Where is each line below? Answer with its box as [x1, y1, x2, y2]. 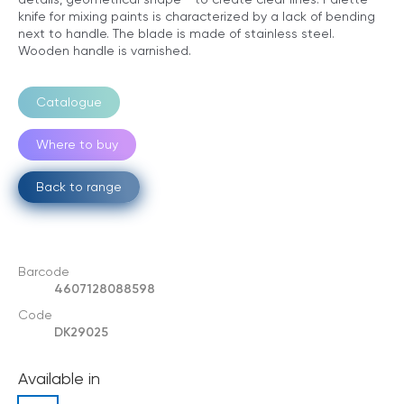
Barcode [18, 263, 69, 279]
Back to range [36, 179, 122, 194]
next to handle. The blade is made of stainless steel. [18, 25, 335, 41]
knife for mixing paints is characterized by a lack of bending [18, 8, 375, 23]
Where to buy [36, 136, 118, 151]
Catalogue [36, 94, 102, 109]
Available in [18, 368, 100, 388]
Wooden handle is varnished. [18, 42, 191, 58]
